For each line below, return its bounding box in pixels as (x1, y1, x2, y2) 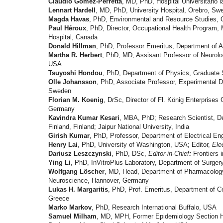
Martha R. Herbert (48, 51, 102, 59)
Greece (48, 195, 69, 203)
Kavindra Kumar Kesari (48, 114, 119, 122)
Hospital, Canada (48, 33, 98, 41)
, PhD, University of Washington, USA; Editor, (78, 141, 212, 149)
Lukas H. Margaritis (48, 186, 108, 194)
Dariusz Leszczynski (48, 150, 111, 158)
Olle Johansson (48, 78, 97, 86)
